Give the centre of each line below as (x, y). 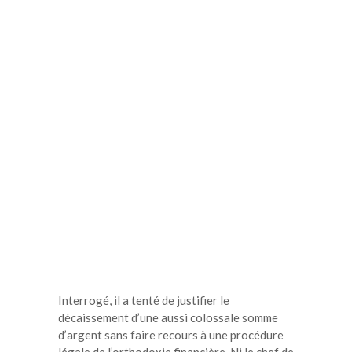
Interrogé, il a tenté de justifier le (144, 300)
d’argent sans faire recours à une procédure (171, 334)
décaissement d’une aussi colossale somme (168, 317)
